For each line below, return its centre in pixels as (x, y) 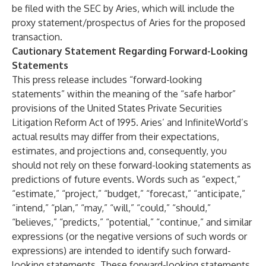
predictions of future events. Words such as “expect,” (126, 179)
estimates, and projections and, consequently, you (119, 151)
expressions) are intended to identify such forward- (121, 251)
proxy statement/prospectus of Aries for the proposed (129, 23)
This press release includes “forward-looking (107, 80)
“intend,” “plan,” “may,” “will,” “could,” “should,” (111, 208)
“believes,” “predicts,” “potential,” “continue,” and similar (132, 222)
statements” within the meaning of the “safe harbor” (124, 94)
